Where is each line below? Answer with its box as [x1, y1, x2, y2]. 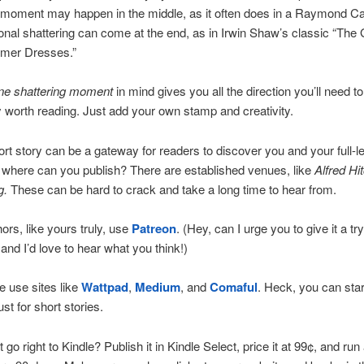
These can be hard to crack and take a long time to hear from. [6, 180, 336, 197]
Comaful [209, 278, 258, 297]
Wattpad [80, 278, 128, 297]
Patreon [131, 219, 176, 238]
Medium [134, 278, 180, 297]
